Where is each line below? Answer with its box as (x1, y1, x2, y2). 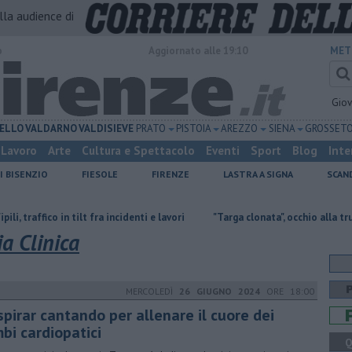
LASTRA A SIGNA (223, 168, 293, 180)
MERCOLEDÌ (126, 285, 179, 297)
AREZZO (221, 122, 259, 135)
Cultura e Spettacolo (82, 143, 195, 158)
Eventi (206, 143, 240, 158)
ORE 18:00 (260, 285, 314, 297)
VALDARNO (25, 122, 78, 135)
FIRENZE (152, 168, 189, 180)
